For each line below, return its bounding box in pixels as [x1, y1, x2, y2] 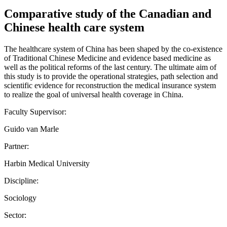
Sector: [4, 210, 26, 219]
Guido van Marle [4, 124, 59, 133]
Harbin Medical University [4, 159, 90, 168]
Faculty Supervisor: [4, 107, 66, 116]
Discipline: [4, 176, 39, 185]
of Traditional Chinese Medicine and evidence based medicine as [4, 53, 211, 62]
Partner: [4, 141, 29, 150]
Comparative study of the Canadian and [4, 7, 211, 20]
